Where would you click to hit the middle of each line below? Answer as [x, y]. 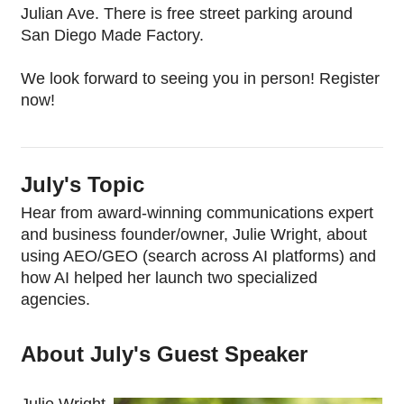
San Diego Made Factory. [112, 35]
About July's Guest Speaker [164, 353]
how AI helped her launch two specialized [169, 277]
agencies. [58, 299]
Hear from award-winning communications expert [197, 212]
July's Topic [83, 184]
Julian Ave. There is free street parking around [187, 13]
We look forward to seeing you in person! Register [200, 78]
